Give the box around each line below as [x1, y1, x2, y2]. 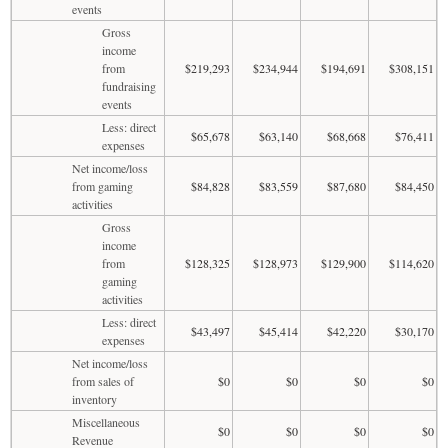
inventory [72, 390, 117, 407]
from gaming [72, 177, 133, 194]
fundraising [102, 77, 156, 94]
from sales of [72, 372, 134, 389]
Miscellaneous [72, 413, 140, 430]
